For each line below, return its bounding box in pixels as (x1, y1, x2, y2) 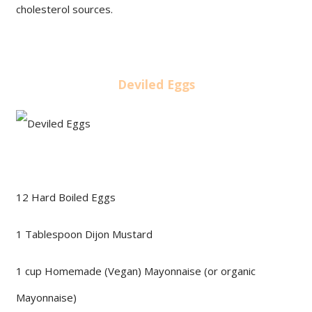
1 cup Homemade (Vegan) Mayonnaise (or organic (16, 263, 256, 278)
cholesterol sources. (16, 1, 113, 16)
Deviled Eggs (117, 76, 195, 93)
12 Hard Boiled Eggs (16, 189, 116, 204)
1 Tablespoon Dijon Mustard (16, 226, 153, 241)
